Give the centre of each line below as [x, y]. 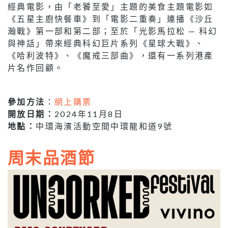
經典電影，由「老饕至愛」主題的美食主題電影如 [111, 6]
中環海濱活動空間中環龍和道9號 [104, 126]
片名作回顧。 [36, 67]
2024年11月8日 [89, 113]
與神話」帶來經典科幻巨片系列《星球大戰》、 [106, 43]
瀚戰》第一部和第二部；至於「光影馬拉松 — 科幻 [113, 31]
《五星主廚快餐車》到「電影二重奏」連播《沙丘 [111, 18]
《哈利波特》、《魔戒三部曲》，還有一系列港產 [111, 55]
